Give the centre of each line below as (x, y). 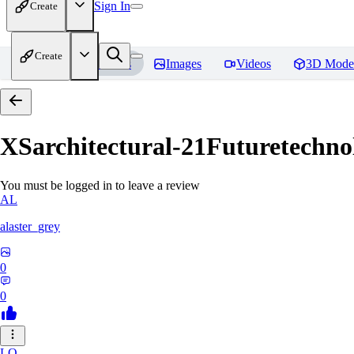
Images (184, 64)
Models (113, 64)
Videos (254, 64)
